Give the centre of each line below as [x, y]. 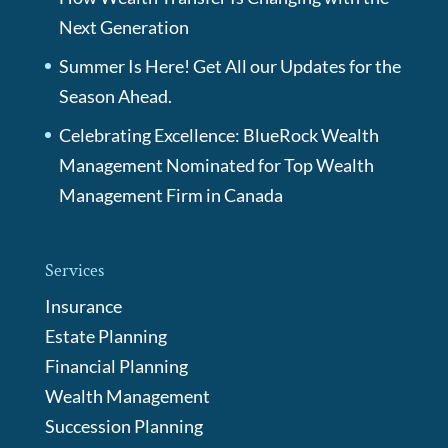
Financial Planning [116, 365]
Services [74, 270]
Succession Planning [123, 425]
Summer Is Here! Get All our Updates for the [229, 65]
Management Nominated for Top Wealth [216, 164]
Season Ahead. [115, 95]
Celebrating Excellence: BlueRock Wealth [218, 134]
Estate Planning [105, 335]
